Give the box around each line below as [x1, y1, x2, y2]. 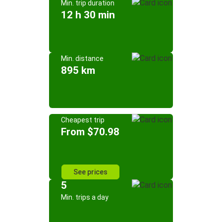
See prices [73, 168, 108, 176]
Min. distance [61, 55, 104, 62]
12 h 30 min [61, 9, 115, 21]
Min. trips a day [61, 193, 109, 201]
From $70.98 [61, 126, 119, 138]
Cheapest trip [61, 116, 105, 124]
